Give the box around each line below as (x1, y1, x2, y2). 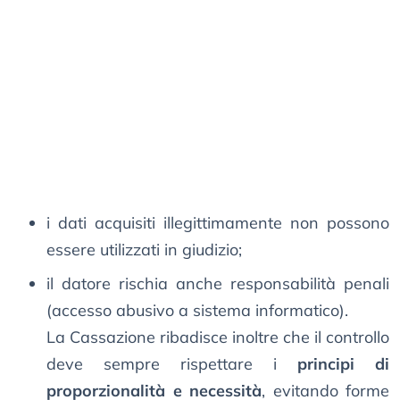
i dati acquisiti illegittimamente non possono (46, 212, 389, 234)
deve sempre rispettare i (46, 354, 297, 375)
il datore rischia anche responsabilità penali (46, 273, 389, 295)
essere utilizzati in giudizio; (46, 239, 242, 261)
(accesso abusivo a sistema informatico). (46, 300, 348, 321)
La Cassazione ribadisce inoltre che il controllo (46, 327, 389, 348)
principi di (297, 354, 389, 375)
